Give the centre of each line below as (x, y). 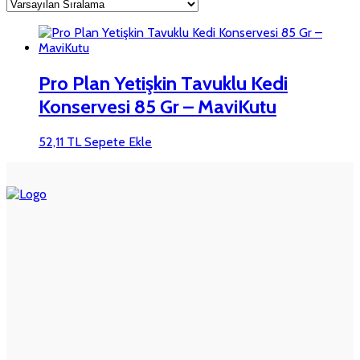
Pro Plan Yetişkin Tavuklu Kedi (163, 83)
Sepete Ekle (118, 141)
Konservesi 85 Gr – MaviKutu (157, 106)
